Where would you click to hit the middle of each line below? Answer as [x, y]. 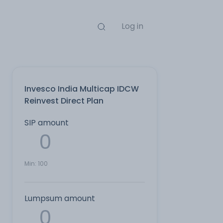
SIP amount [47, 123]
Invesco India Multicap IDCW [82, 89]
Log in [132, 26]
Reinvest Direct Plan [64, 101]
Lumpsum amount [60, 198]
